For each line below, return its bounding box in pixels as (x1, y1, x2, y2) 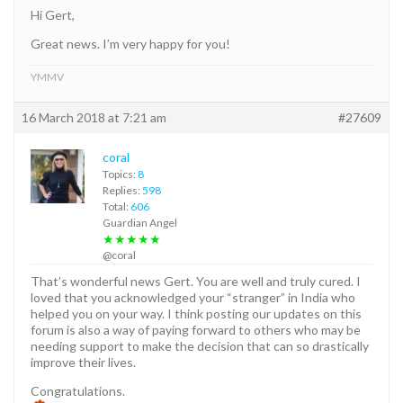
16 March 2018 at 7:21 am (22, 109, 166, 125)
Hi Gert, (31, 6, 75, 22)
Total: (103, 199, 130, 213)
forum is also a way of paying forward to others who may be (31, 321, 361, 337)
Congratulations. (31, 382, 125, 399)
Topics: (103, 166, 138, 181)
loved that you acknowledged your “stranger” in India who (31, 289, 355, 305)
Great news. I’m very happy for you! (31, 35, 230, 51)
